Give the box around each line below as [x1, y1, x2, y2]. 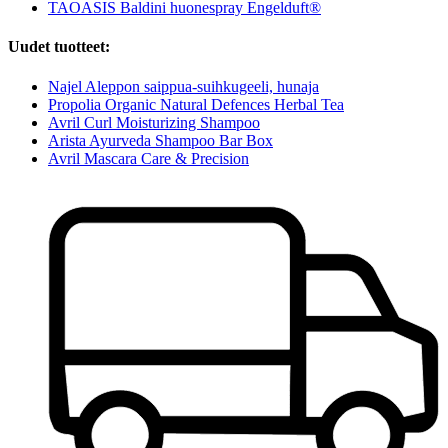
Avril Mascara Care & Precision [48, 149, 249, 167]
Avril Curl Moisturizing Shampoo [48, 113, 260, 131]
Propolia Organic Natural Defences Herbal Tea [48, 95, 344, 113]
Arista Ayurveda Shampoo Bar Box [48, 131, 273, 149]
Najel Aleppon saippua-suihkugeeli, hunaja [48, 77, 319, 95]
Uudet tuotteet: [8, 38, 110, 56]
